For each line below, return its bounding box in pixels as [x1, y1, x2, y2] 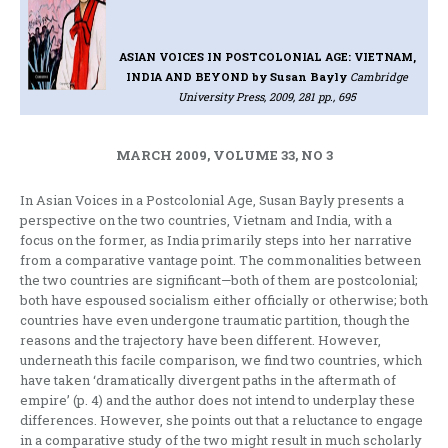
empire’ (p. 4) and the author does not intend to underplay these [20, 390, 415, 409]
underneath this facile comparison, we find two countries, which [20, 350, 422, 369]
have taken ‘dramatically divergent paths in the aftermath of [20, 370, 396, 389]
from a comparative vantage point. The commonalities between [20, 250, 421, 269]
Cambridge [350, 68, 409, 84]
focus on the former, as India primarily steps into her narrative [20, 230, 412, 249]
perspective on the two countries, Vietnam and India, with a [20, 210, 392, 229]
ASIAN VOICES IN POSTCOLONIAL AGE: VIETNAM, [118, 48, 416, 64]
